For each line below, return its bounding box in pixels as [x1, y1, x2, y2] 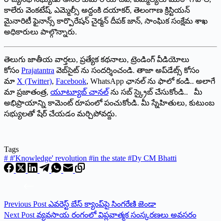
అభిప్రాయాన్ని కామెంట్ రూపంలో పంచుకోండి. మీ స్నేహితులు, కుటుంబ [4, 98, 215, 107]
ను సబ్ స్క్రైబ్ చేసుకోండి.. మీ [109, 87, 202, 96]
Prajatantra [21, 66, 54, 74]
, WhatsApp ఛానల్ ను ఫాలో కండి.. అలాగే [86, 76, 215, 85]
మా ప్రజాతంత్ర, [4, 87, 50, 96]
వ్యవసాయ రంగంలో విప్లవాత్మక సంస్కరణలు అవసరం [37, 210, 196, 219]
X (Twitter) [17, 76, 52, 85]
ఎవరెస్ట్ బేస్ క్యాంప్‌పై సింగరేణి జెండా [48, 199, 156, 208]
